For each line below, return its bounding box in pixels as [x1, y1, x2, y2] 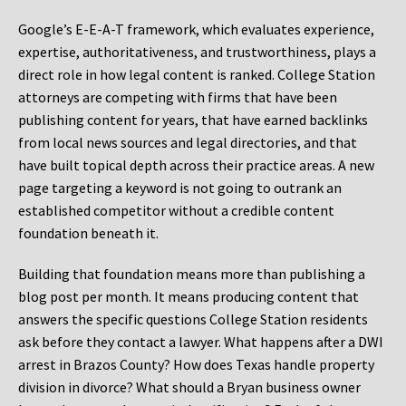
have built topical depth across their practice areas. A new [18, 156, 374, 175]
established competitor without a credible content [18, 201, 334, 220]
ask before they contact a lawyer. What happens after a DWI [18, 333, 383, 352]
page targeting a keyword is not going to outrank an [18, 179, 342, 198]
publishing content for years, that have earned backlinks [18, 111, 368, 130]
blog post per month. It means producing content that [18, 287, 359, 306]
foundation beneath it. [18, 224, 159, 243]
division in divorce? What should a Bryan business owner [18, 378, 361, 397]
